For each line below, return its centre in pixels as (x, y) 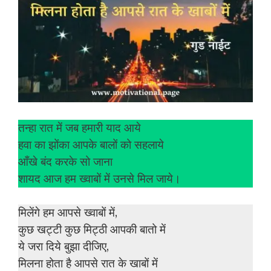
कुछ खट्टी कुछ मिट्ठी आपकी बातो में (92, 230)
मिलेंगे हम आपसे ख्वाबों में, (68, 213)
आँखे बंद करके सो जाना (65, 162)
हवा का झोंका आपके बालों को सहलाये (91, 145)
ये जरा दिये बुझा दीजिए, (64, 247)
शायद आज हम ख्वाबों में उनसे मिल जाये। (100, 179)
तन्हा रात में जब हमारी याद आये (80, 128)
